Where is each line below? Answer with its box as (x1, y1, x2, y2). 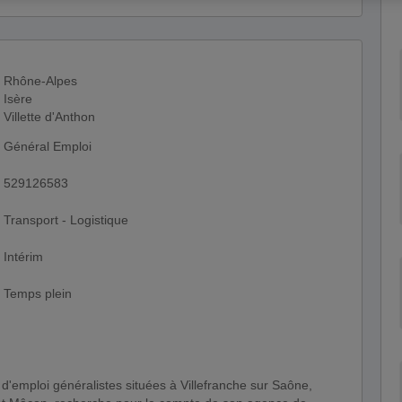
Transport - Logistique (4, 213, 128, 227)
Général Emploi (4, 139, 92, 153)
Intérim (4, 249, 43, 264)
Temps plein (4, 286, 72, 301)
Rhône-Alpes (4, 74, 77, 88)
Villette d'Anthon (4, 109, 95, 124)
